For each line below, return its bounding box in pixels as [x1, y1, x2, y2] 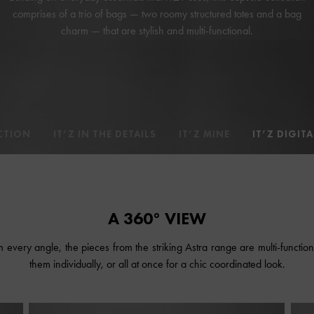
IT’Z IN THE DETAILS [53, 127, 156, 140]
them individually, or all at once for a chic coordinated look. [29, 257, 285, 271]
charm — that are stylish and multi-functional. [61, 24, 253, 38]
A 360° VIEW [108, 207, 206, 229]
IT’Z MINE [178, 127, 230, 140]
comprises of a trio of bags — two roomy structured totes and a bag [13, 7, 301, 21]
